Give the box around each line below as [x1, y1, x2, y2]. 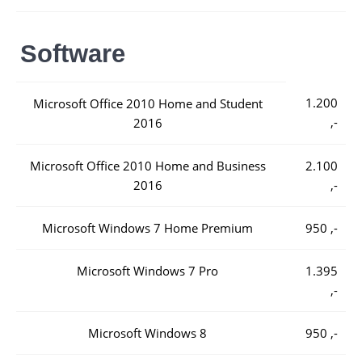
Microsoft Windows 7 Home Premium [42, 220, 253, 236]
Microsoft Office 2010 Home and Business [29, 158, 266, 174]
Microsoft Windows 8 [88, 325, 207, 341]
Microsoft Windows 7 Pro [77, 263, 218, 279]
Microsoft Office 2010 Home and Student [32, 95, 263, 112]
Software [20, 40, 125, 67]
